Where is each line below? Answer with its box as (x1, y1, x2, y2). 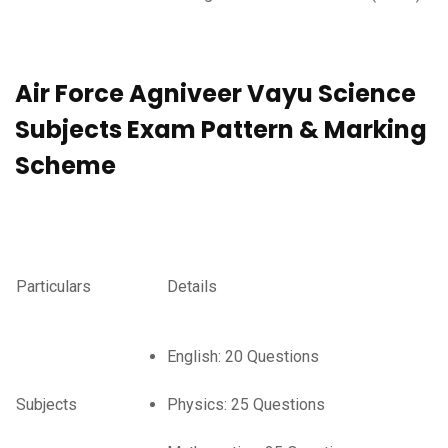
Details (167, 277, 217, 297)
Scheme (15, 149, 116, 183)
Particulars (16, 277, 91, 297)
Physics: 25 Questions (167, 395, 325, 415)
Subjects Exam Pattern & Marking (15, 113, 427, 147)
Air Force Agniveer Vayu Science (15, 77, 416, 111)
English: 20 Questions (167, 347, 319, 367)
